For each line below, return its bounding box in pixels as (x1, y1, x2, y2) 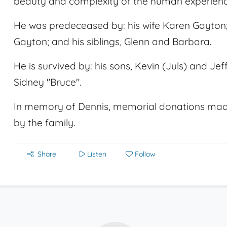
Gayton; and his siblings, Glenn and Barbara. (14, 35, 211, 48)
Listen (87, 149, 106, 159)
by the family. (14, 117, 75, 129)
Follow (135, 149, 156, 159)
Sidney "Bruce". (14, 76, 81, 88)
